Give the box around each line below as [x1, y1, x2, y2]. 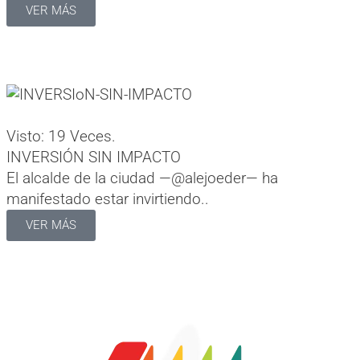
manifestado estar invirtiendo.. [6, 189, 209, 208]
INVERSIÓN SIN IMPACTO [6, 147, 181, 166]
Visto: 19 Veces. [6, 126, 116, 145]
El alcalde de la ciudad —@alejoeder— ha [6, 168, 278, 187]
